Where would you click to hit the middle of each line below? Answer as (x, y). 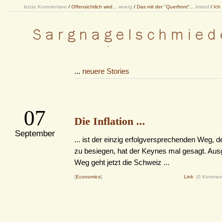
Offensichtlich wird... (94, 7)
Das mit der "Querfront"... (166, 7)
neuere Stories (106, 71)
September (35, 134)
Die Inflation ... (110, 121)
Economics (88, 177)
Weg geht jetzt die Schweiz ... (122, 162)
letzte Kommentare (45, 7)
